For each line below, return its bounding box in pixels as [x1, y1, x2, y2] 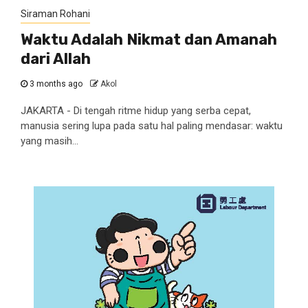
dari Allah [21, 49, 91, 68]
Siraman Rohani [21, 8, 90, 19]
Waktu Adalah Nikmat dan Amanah [21, 30, 277, 49]
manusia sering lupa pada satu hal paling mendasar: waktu [21, 120, 283, 132]
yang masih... [21, 135, 78, 147]
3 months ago [27, 79, 85, 89]
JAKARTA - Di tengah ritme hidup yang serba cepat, [21, 104, 251, 117]
